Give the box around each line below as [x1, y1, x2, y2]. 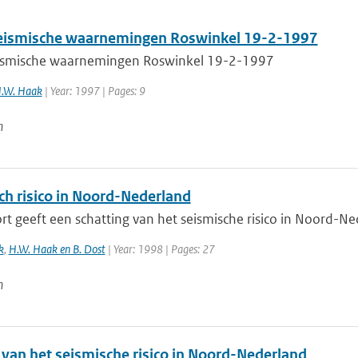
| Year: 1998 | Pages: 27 [105, 241, 215, 257]
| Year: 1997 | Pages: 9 [42, 83, 145, 98]
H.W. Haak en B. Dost [8, 241, 105, 257]
